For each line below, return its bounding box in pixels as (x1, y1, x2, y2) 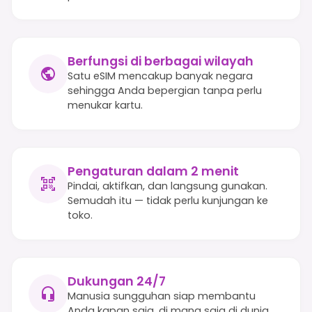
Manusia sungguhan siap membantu (68, 288, 256, 303)
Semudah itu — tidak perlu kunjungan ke (68, 193, 268, 208)
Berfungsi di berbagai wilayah (68, 52, 253, 70)
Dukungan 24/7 (68, 272, 166, 290)
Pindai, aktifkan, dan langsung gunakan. (68, 178, 267, 193)
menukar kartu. (68, 97, 143, 112)
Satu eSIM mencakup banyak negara (68, 68, 253, 83)
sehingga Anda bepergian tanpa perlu (68, 83, 262, 97)
